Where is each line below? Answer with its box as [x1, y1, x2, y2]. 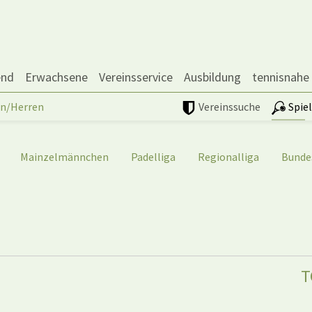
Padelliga [131, 150, 175, 164]
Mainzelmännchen [20, 150, 109, 164]
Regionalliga [198, 150, 259, 164]
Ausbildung [184, 69, 241, 85]
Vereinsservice [99, 69, 173, 85]
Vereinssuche [198, 100, 260, 114]
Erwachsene [25, 69, 88, 85]
